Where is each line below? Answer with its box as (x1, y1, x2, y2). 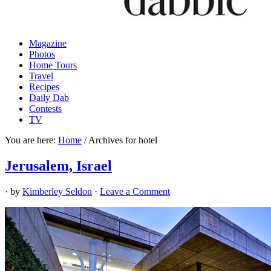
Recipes (29, 82, 59, 92)
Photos (29, 49, 55, 59)
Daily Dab (29, 93, 69, 103)
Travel (29, 71, 53, 81)
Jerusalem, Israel (5, 157, 112, 174)
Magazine (29, 38, 67, 48)
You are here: (5, 135, 58, 145)
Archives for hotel (87, 135, 157, 145)
